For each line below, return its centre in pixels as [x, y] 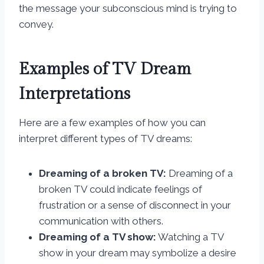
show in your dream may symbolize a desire [138, 253]
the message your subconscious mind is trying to [128, 9]
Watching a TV [190, 237]
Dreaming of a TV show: [98, 237]
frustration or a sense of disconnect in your [135, 205]
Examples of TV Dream [105, 70]
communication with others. [101, 221]
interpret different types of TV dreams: [105, 139]
